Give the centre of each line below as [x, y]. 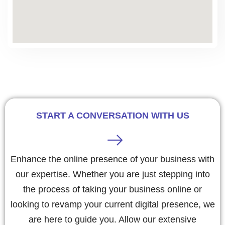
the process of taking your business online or [113, 189]
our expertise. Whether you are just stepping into [113, 174]
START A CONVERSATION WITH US [113, 115]
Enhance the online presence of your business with [113, 159]
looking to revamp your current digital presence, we [113, 204]
